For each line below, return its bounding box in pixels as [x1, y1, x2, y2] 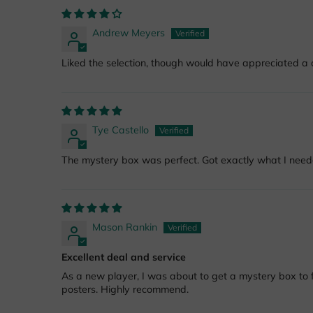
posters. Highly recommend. [61, 283, 189, 296]
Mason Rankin [92, 221, 157, 234]
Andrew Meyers [92, 27, 165, 40]
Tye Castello [92, 124, 149, 137]
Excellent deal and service [61, 251, 186, 264]
